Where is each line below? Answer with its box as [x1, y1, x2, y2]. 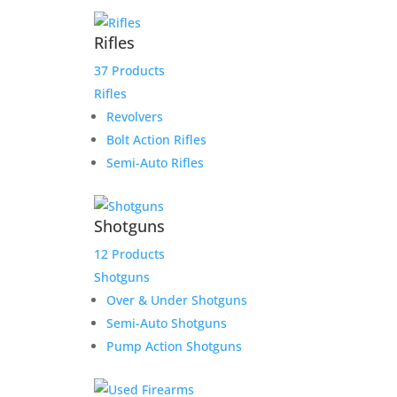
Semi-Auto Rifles [105, 154, 204, 172]
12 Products [93, 245, 165, 263]
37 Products [93, 62, 165, 80]
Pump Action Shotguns [105, 338, 242, 355]
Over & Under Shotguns [105, 292, 247, 309]
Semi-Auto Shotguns [105, 315, 227, 332]
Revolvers [105, 108, 163, 126]
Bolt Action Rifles [105, 131, 206, 149]
